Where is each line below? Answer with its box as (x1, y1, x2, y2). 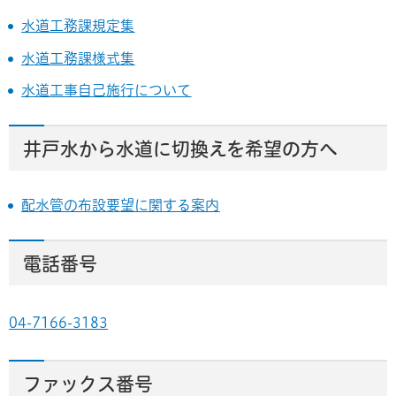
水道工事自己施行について (21, 83, 192, 98)
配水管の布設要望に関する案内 (21, 198, 220, 213)
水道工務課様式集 (21, 50, 135, 65)
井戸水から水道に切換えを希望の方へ (23, 140, 338, 159)
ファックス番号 (23, 375, 153, 394)
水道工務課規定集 (21, 19, 135, 34)
